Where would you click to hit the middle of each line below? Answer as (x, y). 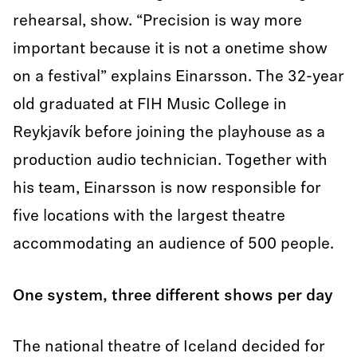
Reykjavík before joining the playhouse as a (169, 133)
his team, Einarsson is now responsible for (167, 189)
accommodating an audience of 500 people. (173, 245)
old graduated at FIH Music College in (150, 105)
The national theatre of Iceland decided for (169, 347)
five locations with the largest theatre (149, 217)
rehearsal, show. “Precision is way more (157, 22)
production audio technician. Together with (170, 161)
